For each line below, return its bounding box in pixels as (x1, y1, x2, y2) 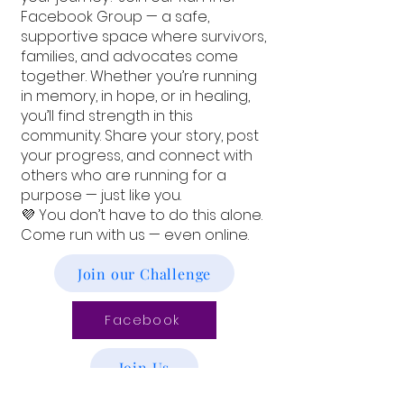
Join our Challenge (77, 263, 212, 283)
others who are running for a (21, 165, 226, 186)
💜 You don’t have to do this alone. (21, 205, 262, 225)
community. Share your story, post (21, 125, 259, 146)
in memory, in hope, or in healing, (21, 86, 250, 106)
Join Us (118, 357, 170, 377)
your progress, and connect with (21, 145, 252, 166)
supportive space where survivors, (21, 26, 266, 47)
